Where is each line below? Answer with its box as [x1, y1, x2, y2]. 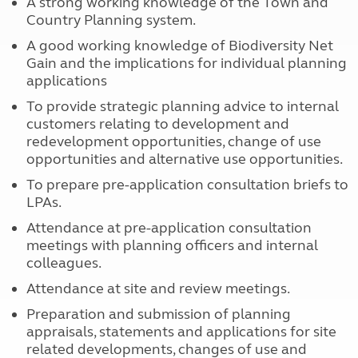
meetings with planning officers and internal [26, 237, 318, 254]
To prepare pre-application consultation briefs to [26, 176, 348, 193]
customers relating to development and [26, 115, 289, 133]
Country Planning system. [26, 11, 196, 29]
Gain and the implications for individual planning [26, 54, 347, 72]
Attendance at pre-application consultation [26, 219, 312, 237]
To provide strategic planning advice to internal [26, 97, 339, 115]
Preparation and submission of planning [26, 305, 291, 323]
